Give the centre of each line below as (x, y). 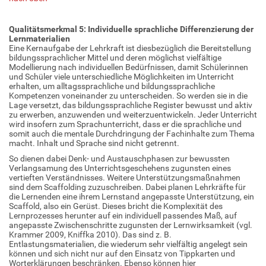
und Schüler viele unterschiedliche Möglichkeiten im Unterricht (121, 76)
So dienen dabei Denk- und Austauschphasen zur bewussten (119, 158)
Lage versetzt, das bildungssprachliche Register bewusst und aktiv (131, 105)
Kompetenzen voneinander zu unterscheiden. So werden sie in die (128, 95)
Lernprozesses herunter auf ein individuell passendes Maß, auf (123, 215)
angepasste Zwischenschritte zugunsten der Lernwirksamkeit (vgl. (131, 225)
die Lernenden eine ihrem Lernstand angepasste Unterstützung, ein (132, 196)
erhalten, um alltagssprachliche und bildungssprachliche (112, 86)
